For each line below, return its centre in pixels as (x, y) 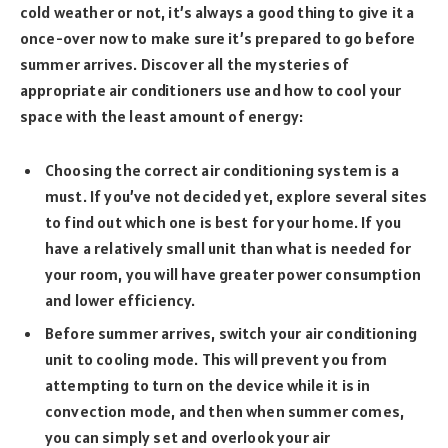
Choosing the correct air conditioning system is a (222, 170)
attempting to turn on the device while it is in (208, 385)
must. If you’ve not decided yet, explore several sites (236, 196)
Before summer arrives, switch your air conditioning (231, 333)
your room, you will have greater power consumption (233, 274)
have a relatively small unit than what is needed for (228, 248)
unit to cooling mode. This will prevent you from (216, 359)
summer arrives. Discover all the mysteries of (185, 63)
